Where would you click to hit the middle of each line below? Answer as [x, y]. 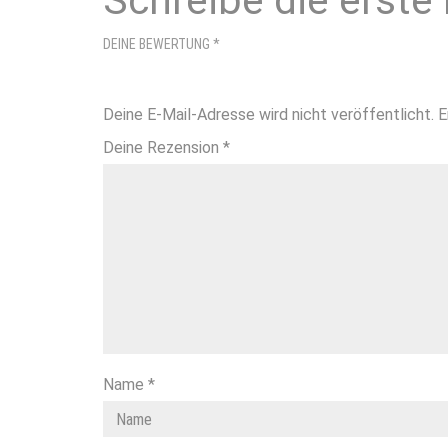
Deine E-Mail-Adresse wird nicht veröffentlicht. [268, 114]
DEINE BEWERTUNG [158, 44]
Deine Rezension [163, 147]
